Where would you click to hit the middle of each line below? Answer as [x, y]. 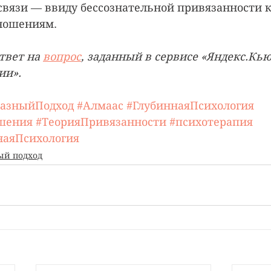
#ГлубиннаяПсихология [190, 106]
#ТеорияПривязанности [101, 122]
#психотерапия [211, 122]
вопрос [62, 57]
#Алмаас [100, 106]
